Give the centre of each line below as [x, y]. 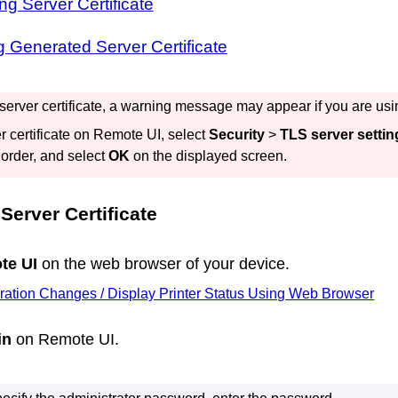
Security [236, 135]
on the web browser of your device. [163, 263]
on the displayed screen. [208, 156]
